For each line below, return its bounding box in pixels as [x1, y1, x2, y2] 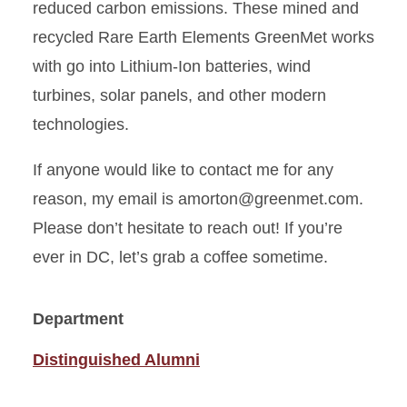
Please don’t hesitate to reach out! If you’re [33, 219, 342, 237]
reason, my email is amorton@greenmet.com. [33, 190, 363, 208]
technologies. [33, 115, 129, 134]
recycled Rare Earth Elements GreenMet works [33, 28, 374, 46]
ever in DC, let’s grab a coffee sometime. [33, 248, 328, 266]
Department [33, 310, 124, 328]
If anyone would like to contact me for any [33, 161, 333, 179]
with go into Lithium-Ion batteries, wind [33, 57, 311, 75]
